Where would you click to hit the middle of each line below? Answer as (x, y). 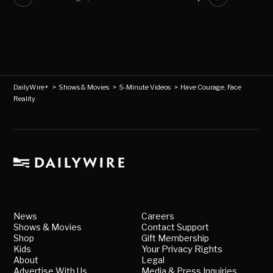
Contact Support (175, 227)
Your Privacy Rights (182, 250)
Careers (158, 216)
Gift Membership (175, 238)
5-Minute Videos (145, 87)
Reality (25, 99)
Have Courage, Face (211, 87)
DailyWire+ (31, 87)
